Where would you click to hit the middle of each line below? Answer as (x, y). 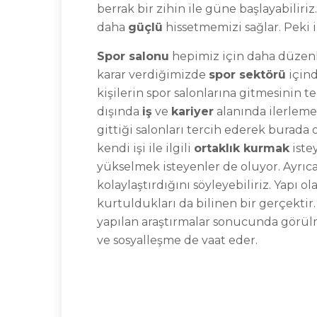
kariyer (192, 111)
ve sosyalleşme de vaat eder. (177, 240)
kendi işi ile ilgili (145, 148)
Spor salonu (133, 56)
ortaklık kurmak (242, 148)
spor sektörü (247, 75)
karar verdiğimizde (153, 75)
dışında (120, 111)
